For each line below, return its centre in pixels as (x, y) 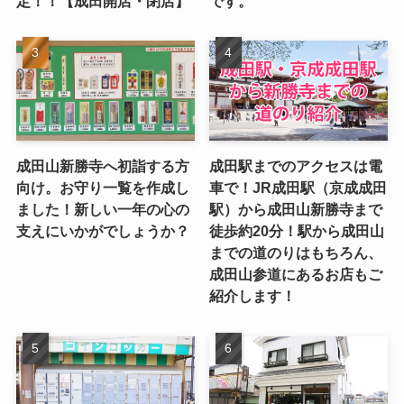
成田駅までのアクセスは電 (296, 166)
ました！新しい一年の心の (102, 210)
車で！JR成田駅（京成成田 (298, 188)
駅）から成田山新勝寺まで (296, 210)
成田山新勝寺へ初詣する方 (102, 166)
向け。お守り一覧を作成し (102, 188)
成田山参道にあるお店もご (296, 275)
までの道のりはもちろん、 (296, 253)
